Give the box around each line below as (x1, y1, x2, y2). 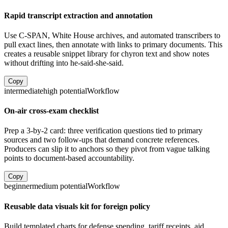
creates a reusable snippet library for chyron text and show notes (4, 49, 209, 58)
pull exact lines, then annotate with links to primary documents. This (4, 40, 222, 49)
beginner (4, 182, 32, 191)
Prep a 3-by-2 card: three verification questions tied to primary (4, 126, 203, 135)
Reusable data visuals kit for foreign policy (4, 202, 150, 211)
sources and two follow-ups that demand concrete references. (4, 135, 199, 145)
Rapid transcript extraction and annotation (4, 11, 153, 20)
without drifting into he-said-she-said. (4, 58, 124, 67)
